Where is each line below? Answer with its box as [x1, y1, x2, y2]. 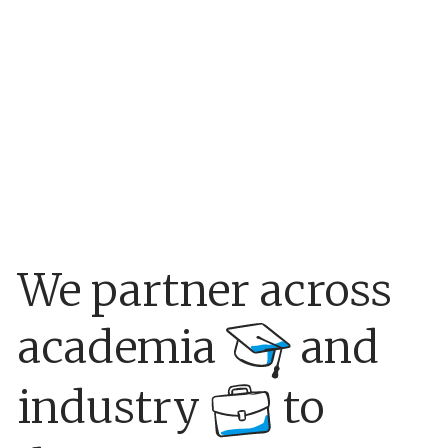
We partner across [17, 262, 392, 318]
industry [17, 379, 210, 435]
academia [17, 319, 226, 375]
